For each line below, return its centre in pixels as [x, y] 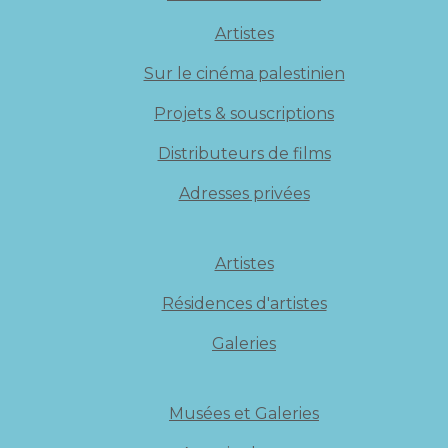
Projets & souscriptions [244, 113]
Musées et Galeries [244, 413]
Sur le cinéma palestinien [244, 73]
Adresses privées [244, 193]
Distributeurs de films [244, 153]
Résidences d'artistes [244, 303]
